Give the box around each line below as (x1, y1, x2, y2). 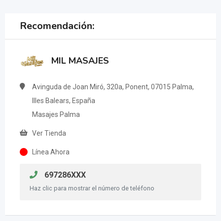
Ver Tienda (32, 129, 66, 138)
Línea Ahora (32, 148, 70, 156)
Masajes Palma (32, 110, 80, 119)
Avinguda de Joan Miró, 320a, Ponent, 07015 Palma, (32, 83, 194, 91)
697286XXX (42, 170, 86, 180)
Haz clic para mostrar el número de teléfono (30, 184, 154, 192)
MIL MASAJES (51, 55, 109, 67)
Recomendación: (20, 19, 94, 33)
